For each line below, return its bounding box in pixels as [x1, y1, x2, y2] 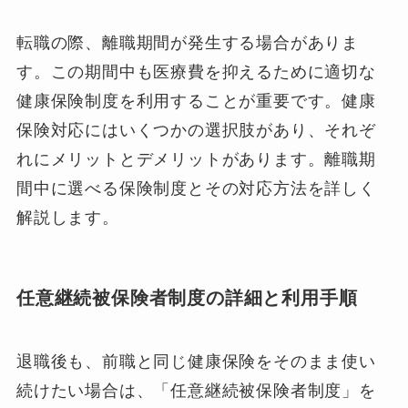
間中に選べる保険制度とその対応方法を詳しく [15, 179, 376, 199]
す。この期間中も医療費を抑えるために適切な [15, 63, 376, 82]
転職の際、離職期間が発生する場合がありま [15, 34, 360, 53]
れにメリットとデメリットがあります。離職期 [15, 150, 376, 169]
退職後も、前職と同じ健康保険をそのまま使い [15, 352, 376, 371]
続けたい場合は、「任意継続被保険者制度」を [15, 381, 376, 400]
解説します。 [15, 209, 119, 228]
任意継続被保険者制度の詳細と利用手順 [15, 288, 358, 309]
